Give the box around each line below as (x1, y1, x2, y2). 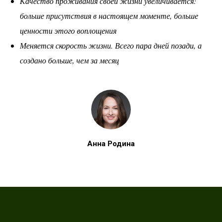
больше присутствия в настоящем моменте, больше (20, 10, 198, 21)
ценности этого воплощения (20, 25, 116, 36)
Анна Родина (87, 139, 135, 148)
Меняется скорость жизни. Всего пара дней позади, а (20, 40, 202, 51)
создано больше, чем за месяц (20, 55, 119, 65)
